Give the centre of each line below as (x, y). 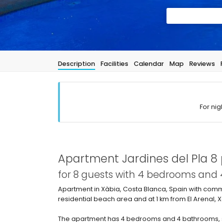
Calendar (149, 64)
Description (77, 64)
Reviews (202, 64)
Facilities (114, 64)
